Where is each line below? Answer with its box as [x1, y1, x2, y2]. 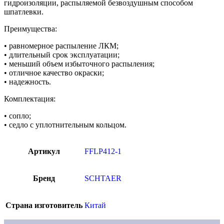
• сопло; [4, 111, 31, 120]
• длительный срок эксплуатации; [4, 50, 119, 59]
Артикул [28, 146, 60, 155]
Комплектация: [4, 94, 55, 103]
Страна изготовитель [5, 200, 82, 209]
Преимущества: [4, 24, 57, 33]
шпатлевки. [4, 7, 43, 16]
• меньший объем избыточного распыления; [4, 59, 154, 68]
